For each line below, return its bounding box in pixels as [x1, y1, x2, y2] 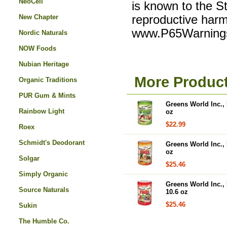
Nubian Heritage [19, 60, 69, 68]
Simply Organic [19, 170, 68, 178]
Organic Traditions [19, 76, 77, 84]
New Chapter [19, 13, 58, 21]
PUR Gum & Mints [19, 92, 75, 99]
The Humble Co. [19, 217, 69, 225]
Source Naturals [19, 186, 69, 194]
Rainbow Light [19, 107, 64, 115]
